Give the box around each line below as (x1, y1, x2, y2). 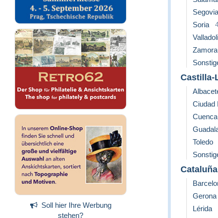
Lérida (193, 204, 212, 213)
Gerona (193, 191, 217, 200)
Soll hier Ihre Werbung (41, 200, 111, 209)
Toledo (193, 137, 213, 146)
